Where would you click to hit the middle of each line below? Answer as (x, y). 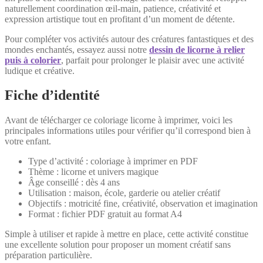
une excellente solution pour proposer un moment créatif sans (118, 245)
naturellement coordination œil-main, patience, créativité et (113, 8)
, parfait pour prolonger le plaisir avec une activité (153, 60)
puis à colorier (33, 60)
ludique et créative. (40, 70)
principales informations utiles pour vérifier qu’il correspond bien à (128, 131)
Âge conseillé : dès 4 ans (74, 183)
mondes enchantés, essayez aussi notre (77, 49)
